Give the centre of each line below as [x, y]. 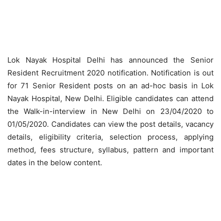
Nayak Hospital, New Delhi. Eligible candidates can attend [110, 98]
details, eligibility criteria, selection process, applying [110, 137]
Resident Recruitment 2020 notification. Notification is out [110, 73]
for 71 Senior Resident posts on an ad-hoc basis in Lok [110, 86]
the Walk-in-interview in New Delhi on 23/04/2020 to [110, 111]
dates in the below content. [55, 163]
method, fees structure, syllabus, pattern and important [110, 150]
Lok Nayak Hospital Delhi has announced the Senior [110, 60]
